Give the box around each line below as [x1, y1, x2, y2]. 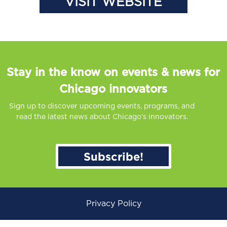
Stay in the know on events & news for [7, 67, 220, 78]
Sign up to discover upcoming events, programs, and [9, 103, 195, 110]
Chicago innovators [59, 84, 168, 95]
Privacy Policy [86, 200, 141, 208]
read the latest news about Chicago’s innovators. [16, 113, 188, 121]
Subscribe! [83, 150, 143, 163]
